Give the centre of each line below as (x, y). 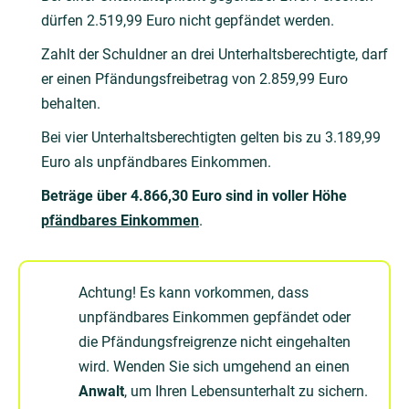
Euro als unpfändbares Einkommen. (156, 163)
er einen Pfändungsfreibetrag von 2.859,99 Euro (194, 79)
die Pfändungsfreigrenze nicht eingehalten (215, 342)
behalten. (71, 104)
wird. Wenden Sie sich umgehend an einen (214, 367)
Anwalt (101, 392)
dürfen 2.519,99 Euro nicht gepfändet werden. (188, 21)
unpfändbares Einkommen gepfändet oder (215, 318)
